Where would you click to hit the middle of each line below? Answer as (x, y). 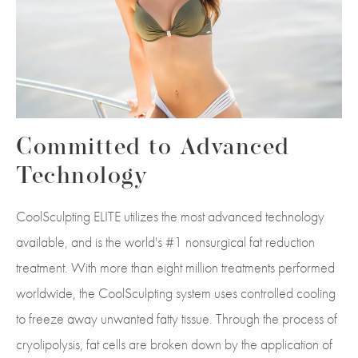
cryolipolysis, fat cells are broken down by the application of (174, 344)
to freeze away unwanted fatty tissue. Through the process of (177, 319)
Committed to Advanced (153, 149)
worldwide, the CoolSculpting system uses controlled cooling (176, 293)
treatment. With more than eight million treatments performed (175, 268)
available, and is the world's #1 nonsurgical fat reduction (165, 242)
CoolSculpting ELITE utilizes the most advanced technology (170, 217)
